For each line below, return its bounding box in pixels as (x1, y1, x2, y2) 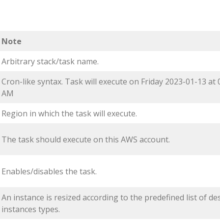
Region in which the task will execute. (1, 108, 137, 119)
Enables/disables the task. (1, 166, 97, 177)
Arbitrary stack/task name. (1, 56, 99, 67)
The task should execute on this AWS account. (1, 134, 170, 145)
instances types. (1, 204, 60, 215)
